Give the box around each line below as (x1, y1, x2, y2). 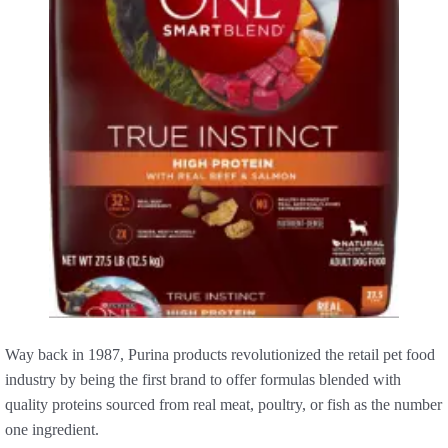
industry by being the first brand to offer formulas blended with (5, 370, 401, 388)
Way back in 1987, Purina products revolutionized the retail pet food (5, 345, 435, 363)
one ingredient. (5, 420, 99, 438)
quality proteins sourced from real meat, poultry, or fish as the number (5, 395, 442, 413)
